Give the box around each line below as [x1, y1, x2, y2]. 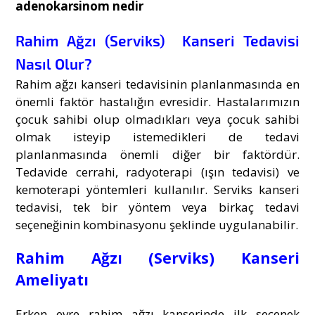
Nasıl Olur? [15, 55, 93, 73]
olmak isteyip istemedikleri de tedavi [15, 129, 300, 146]
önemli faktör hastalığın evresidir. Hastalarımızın [15, 94, 300, 110]
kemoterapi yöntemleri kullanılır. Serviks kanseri [15, 181, 300, 198]
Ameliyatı [15, 270, 89, 290]
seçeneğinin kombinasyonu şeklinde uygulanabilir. [15, 217, 299, 233]
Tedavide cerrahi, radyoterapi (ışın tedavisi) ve [15, 164, 300, 181]
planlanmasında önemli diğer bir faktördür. [15, 146, 300, 163]
